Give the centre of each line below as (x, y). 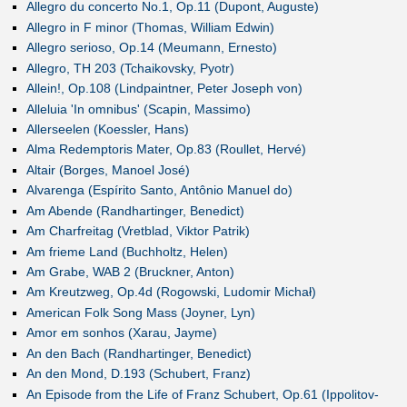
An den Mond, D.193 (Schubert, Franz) (138, 374)
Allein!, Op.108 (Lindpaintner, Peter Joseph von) (164, 89)
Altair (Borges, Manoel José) (108, 169)
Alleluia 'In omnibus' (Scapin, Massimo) (138, 109)
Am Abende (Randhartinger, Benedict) (135, 210)
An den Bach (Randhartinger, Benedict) (139, 353)
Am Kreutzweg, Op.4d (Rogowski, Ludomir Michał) (171, 292)
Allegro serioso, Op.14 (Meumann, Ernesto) (151, 48)
